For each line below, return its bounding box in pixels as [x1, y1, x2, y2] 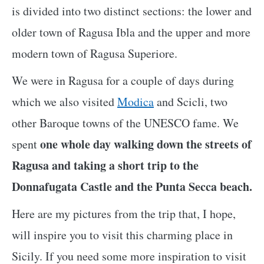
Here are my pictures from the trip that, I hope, [12, 206, 236, 222]
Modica [117, 94, 154, 110]
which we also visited [12, 94, 117, 110]
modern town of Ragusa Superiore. [12, 45, 177, 62]
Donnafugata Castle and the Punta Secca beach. [12, 178, 252, 196]
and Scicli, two [154, 94, 227, 110]
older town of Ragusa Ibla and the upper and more [12, 24, 250, 41]
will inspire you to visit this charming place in [12, 227, 233, 243]
